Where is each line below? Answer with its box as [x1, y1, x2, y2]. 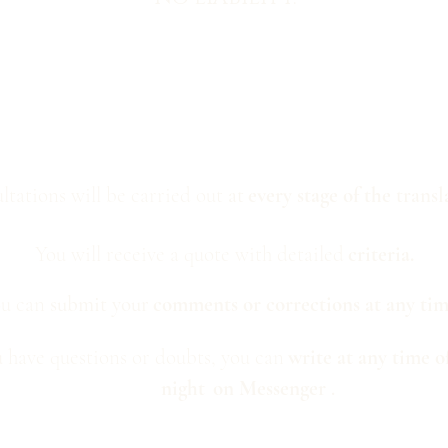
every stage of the [248, 183, 396, 208]
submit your [45, 292, 149, 317]
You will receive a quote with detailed [34, 242, 344, 267]
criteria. [347, 242, 414, 267]
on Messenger [213, 376, 331, 401]
